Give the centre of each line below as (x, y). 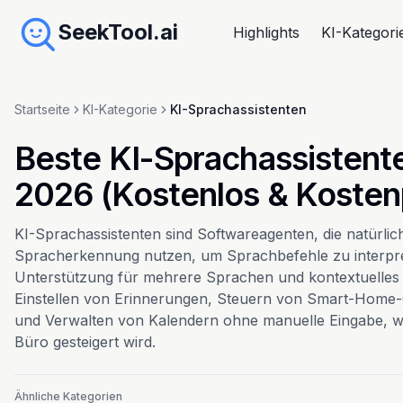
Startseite (42, 109)
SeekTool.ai (118, 32)
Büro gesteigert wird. (85, 342)
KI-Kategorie (120, 109)
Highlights (267, 32)
